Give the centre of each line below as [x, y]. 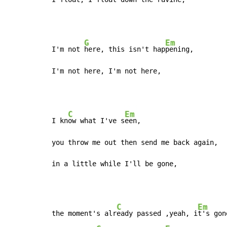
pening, [179, 49]
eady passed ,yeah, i [157, 214]
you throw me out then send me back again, [135, 143]
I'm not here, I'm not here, [106, 71]
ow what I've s [96, 121]
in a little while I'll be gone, [115, 164]
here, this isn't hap [125, 49]
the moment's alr [84, 214]
